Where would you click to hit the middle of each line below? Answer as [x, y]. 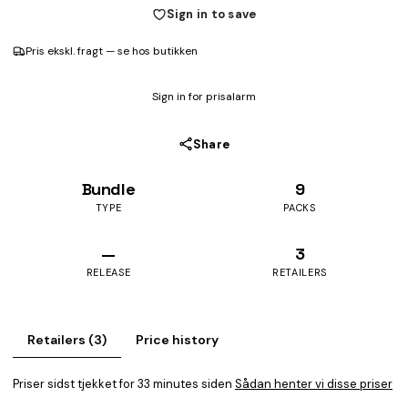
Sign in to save [211, 14]
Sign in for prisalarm [204, 97]
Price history [177, 340]
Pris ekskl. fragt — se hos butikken [112, 51]
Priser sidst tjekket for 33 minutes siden [124, 384]
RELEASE [108, 272]
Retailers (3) [67, 340]
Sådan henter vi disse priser [314, 384]
